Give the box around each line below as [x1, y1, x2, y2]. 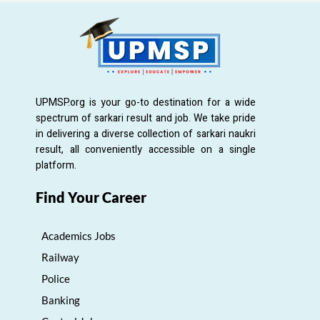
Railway [41, 251, 79, 264]
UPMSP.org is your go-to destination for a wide [36, 95, 256, 111]
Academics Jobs [41, 229, 116, 243]
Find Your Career [36, 189, 146, 206]
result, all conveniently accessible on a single [36, 142, 256, 158]
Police [41, 272, 70, 286]
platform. [36, 158, 76, 174]
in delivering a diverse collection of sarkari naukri [36, 126, 256, 142]
